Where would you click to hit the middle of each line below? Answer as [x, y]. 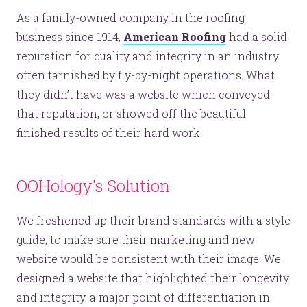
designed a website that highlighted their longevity [153, 278]
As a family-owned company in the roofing [131, 18]
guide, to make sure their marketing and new [136, 240]
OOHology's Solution [93, 186]
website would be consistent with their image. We [149, 259]
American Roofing [175, 37]
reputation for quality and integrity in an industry [148, 56]
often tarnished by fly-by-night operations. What [146, 75]
